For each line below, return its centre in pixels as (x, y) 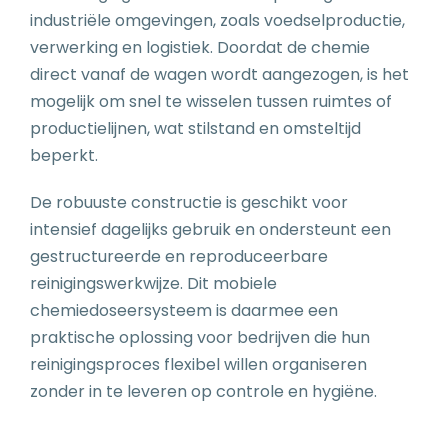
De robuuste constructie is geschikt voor (189, 202)
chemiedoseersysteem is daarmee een (184, 310)
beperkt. (64, 155)
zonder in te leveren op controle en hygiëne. (203, 391)
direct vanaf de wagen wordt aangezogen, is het (219, 74)
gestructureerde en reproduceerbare (179, 256)
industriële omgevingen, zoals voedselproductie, (217, 20)
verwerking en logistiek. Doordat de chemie (200, 47)
